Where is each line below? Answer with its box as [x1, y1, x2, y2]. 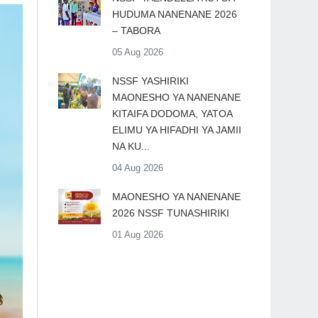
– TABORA [111, 25, 160, 36]
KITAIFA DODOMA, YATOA [111, 108, 232, 119]
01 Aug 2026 [111, 229, 163, 240]
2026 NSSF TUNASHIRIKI [111, 207, 229, 219]
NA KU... [111, 141, 150, 152]
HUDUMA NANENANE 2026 [111, 9, 237, 20]
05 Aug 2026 [111, 47, 163, 57]
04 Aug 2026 [111, 163, 163, 173]
